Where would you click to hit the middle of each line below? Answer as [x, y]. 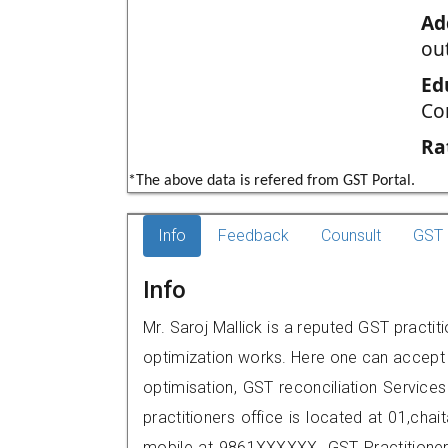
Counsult [351, 235]
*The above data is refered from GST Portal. [271, 181]
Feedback [253, 235]
